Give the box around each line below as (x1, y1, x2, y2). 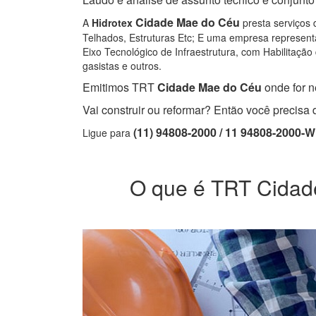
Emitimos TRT (83, 79, 154, 96)
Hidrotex (92, 16, 133, 30)
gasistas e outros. (83, 59, 162, 73)
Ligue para (83, 126, 133, 140)
